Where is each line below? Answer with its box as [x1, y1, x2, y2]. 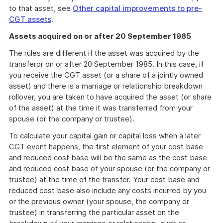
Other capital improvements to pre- [73, 3, 202, 13]
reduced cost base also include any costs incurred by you [9, 186, 206, 195]
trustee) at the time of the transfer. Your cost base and [9, 175, 200, 184]
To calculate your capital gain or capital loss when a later [9, 131, 201, 140]
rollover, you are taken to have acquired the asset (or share [9, 92, 212, 102]
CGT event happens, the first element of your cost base [9, 142, 203, 151]
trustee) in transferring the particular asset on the [9, 208, 179, 217]
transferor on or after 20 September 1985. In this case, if [9, 59, 204, 69]
